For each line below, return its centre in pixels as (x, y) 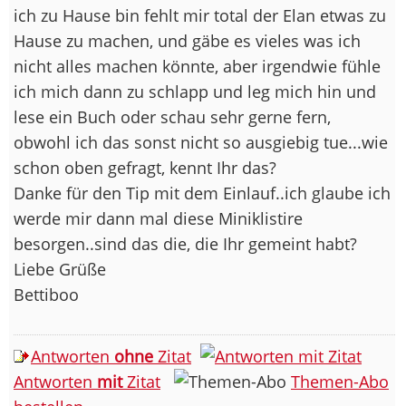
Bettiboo (46, 294)
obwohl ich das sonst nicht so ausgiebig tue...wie (201, 142)
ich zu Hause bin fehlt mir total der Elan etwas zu (200, 15)
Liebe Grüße (60, 269)
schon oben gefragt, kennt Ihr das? (145, 167)
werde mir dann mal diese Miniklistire (158, 218)
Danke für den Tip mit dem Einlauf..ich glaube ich (202, 193)
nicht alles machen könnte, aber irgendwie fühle (197, 66)
